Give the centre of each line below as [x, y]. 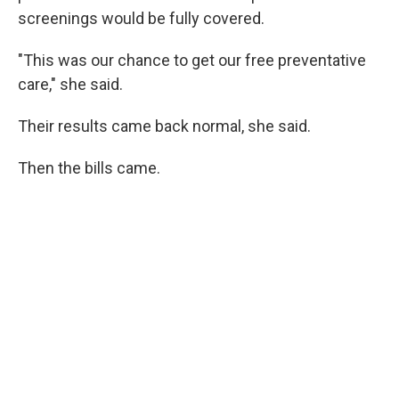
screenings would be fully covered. [141, 18]
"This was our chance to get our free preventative [192, 60]
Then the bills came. [89, 168]
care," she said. [70, 84]
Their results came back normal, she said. [164, 126]
